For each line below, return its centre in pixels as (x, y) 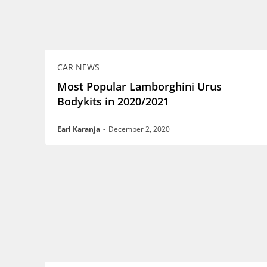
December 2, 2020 (139, 129)
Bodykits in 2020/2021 (113, 101)
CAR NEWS (78, 67)
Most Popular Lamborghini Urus (139, 86)
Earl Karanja (79, 129)
